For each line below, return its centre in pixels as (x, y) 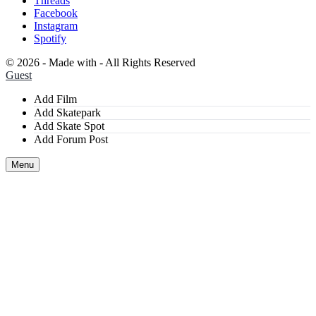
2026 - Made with (58, 62)
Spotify (50, 38)
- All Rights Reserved (147, 62)
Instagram (56, 25)
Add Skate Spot (69, 126)
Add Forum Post (71, 139)
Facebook (56, 13)
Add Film (55, 99)
